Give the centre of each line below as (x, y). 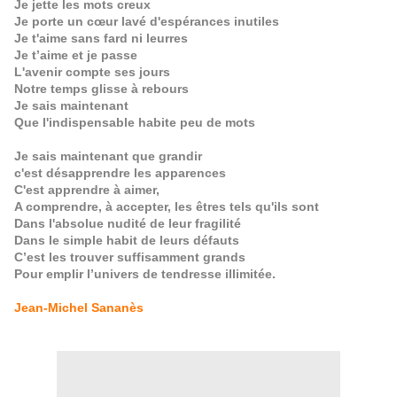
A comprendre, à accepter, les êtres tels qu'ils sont (167, 206)
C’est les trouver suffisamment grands (130, 257)
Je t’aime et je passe (76, 55)
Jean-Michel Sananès (79, 307)
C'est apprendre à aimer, (87, 190)
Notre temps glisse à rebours (101, 89)
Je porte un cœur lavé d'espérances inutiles (147, 21)
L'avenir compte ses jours (92, 72)
